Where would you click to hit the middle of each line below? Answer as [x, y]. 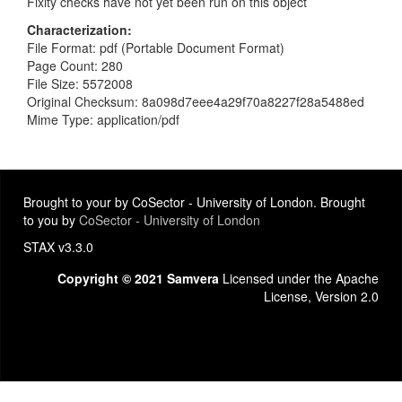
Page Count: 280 [75, 65]
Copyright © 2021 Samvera [138, 278]
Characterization [77, 29]
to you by [51, 220]
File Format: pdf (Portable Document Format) [156, 47]
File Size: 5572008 [80, 83]
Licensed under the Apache [299, 278]
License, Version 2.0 [321, 296]
